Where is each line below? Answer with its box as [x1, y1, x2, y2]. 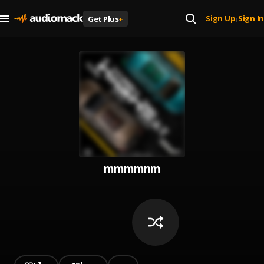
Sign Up [206, 13, 236, 24]
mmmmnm [104, 161, 160, 176]
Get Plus [88, 13, 118, 24]
